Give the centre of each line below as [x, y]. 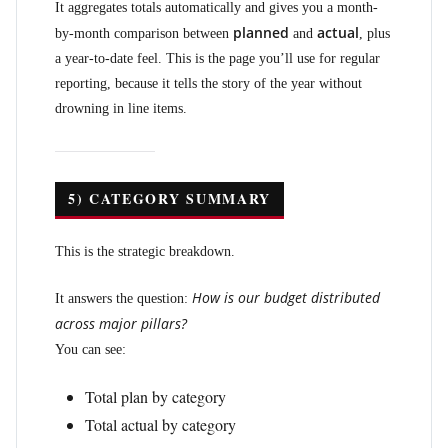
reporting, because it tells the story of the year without [208, 83]
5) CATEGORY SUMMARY [169, 198]
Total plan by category [155, 396]
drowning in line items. [121, 108]
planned [261, 32]
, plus [374, 33]
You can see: [90, 349]
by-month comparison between [144, 33]
